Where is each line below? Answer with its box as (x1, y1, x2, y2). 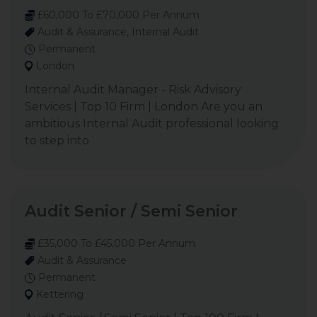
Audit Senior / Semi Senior (25, 202, 238, 221)
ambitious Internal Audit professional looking (25, 117, 279, 130)
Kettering (33, 288, 83, 301)
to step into (25, 134, 89, 147)
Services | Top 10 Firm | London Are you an (25, 100, 263, 113)
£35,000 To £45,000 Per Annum (35, 237, 195, 250)
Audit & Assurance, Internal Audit (35, 25, 199, 38)
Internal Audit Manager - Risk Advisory (25, 83, 241, 96)
